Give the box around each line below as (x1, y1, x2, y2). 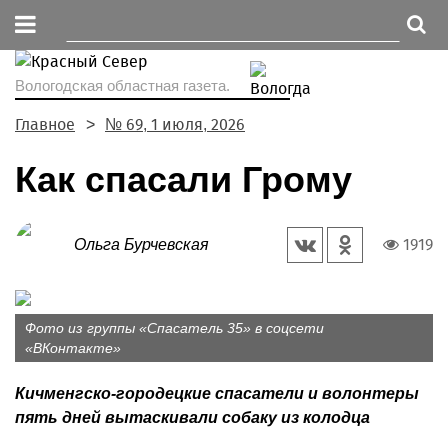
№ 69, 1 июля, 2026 (105, 115, 245, 134)
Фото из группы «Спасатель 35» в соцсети (25, 320, 324, 336)
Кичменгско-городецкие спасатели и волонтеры (15, 385, 419, 402)
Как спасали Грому (15, 159, 352, 200)
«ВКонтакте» (25, 340, 121, 356)
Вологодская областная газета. (15, 77, 230, 94)
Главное (15, 115, 75, 134)
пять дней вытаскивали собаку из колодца (15, 409, 370, 426)
